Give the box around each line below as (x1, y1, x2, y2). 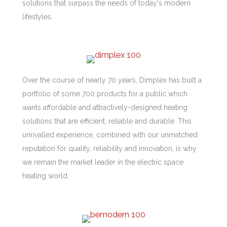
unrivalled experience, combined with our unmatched (22, 131, 198, 139)
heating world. (22, 172, 69, 180)
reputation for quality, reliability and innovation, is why (22, 144, 197, 153)
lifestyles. (22, 12, 53, 21)
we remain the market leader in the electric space (22, 158, 183, 167)
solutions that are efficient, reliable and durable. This (22, 117, 192, 126)
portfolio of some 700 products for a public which (22, 90, 187, 98)
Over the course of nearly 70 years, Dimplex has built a (22, 76, 202, 85)
